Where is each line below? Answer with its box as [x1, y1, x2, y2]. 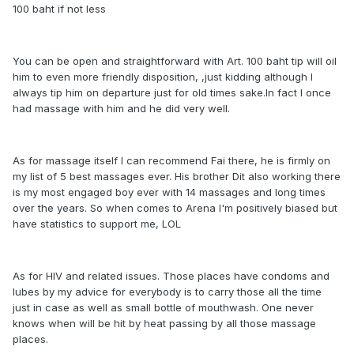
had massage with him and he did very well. [13, 102, 230, 115]
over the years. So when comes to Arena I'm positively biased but [13, 201, 337, 214]
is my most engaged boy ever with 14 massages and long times [13, 186, 326, 198]
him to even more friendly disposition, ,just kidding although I [13, 70, 313, 83]
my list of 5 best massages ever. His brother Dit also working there [13, 170, 341, 183]
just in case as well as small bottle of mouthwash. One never [13, 301, 314, 314]
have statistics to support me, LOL [13, 217, 181, 230]
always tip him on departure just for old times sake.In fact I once [13, 86, 331, 99]
